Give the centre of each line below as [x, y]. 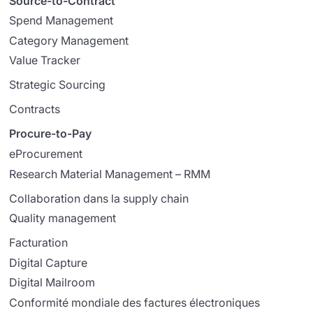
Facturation [39, 243]
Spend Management [61, 21]
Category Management [69, 40]
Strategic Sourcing [58, 85]
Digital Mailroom [52, 283]
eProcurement [46, 153]
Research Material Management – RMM [110, 174]
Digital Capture [49, 262]
